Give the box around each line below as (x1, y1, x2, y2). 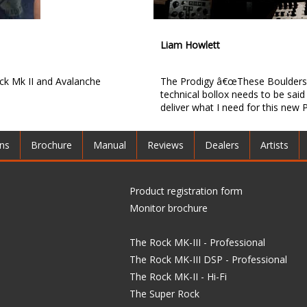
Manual (93, 138, 126, 152)
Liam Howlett (160, 38, 220, 52)
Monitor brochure (130, 201, 208, 215)
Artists (260, 138, 288, 152)
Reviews (147, 138, 184, 152)
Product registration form (130, 184, 243, 198)
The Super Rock (130, 287, 199, 301)
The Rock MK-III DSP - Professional (130, 253, 287, 267)
